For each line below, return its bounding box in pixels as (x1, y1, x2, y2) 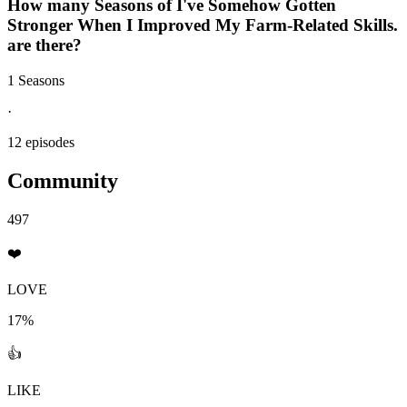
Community (7, 168, 118, 193)
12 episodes (7, 134, 74, 150)
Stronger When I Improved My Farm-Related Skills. (7, 15, 398, 35)
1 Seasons (7, 72, 65, 88)
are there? (7, 35, 82, 55)
